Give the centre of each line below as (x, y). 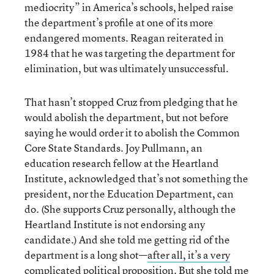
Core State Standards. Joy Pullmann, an (113, 148)
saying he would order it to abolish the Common (132, 132)
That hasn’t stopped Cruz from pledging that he (131, 102)
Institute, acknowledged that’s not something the (136, 178)
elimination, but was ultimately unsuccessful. (127, 68)
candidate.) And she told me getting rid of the (127, 239)
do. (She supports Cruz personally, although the (130, 209)
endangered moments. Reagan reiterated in (124, 38)
